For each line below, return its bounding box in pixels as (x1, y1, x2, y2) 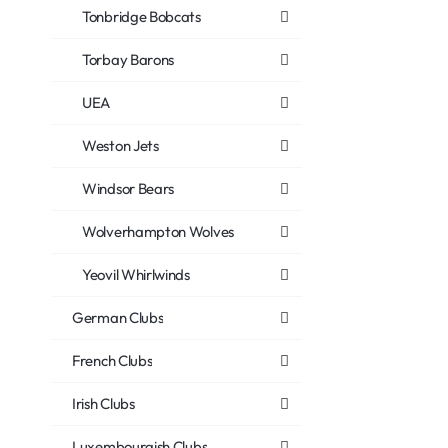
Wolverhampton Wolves (82, 222, 234, 241)
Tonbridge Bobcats (82, 7, 201, 26)
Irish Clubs (72, 394, 135, 413)
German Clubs (72, 308, 164, 327)
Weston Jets (82, 136, 159, 155)
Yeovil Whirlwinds (82, 265, 190, 284)
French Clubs (72, 351, 153, 370)
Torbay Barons (82, 50, 175, 69)
